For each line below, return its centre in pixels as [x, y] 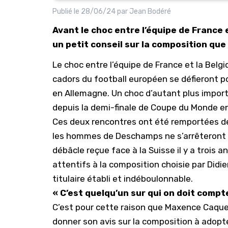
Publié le [67, 11]
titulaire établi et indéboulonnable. [123, 179]
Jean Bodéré [150, 11]
